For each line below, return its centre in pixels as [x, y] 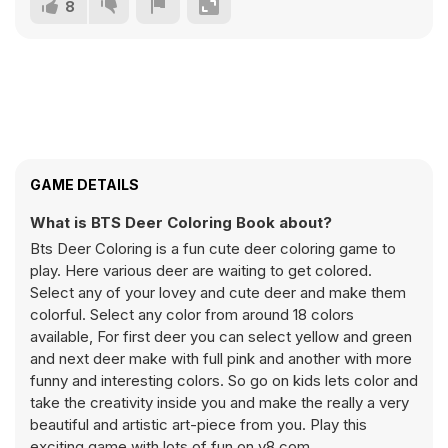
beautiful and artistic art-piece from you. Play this [153, 424]
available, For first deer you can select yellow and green [221, 336]
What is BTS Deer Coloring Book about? [181, 222]
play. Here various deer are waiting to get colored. [201, 270]
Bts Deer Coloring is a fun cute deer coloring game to [213, 248]
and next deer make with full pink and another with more [221, 358]
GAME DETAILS [84, 184]
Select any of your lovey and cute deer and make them [218, 292]
